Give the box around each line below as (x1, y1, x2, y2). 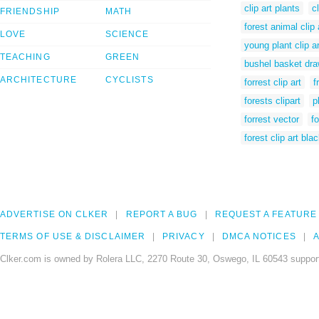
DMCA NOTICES (221, 231, 296, 242)
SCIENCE (105, 29, 150, 40)
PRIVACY (162, 231, 205, 242)
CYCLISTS (105, 75, 154, 85)
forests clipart (244, 95, 300, 106)
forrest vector (244, 113, 299, 125)
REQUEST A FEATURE (214, 209, 317, 220)
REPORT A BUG (125, 209, 198, 220)
